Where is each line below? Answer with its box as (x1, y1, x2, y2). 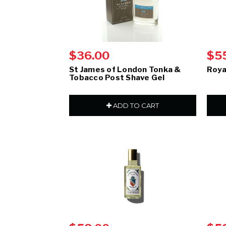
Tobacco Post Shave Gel (69, 73, 165, 83)
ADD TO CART (111, 101, 159, 110)
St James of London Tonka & (69, 65, 181, 75)
